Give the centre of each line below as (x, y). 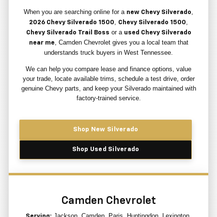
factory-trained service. (108, 98)
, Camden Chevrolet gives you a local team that (121, 43)
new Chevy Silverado (159, 13)
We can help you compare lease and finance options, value (108, 69)
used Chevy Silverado (157, 33)
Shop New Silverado (106, 130)
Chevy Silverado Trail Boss (68, 33)
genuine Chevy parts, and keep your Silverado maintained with (108, 89)
